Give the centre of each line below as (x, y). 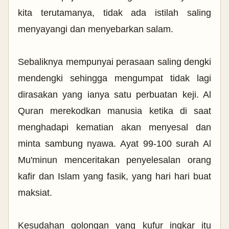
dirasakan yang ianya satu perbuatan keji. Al (114, 94)
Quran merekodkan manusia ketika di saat (114, 111)
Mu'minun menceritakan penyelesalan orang (114, 160)
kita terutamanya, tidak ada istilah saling (114, 13)
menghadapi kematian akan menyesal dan (114, 127)
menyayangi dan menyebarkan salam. (97, 29)
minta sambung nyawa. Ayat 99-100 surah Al (114, 143)
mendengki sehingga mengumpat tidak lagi (114, 78)
